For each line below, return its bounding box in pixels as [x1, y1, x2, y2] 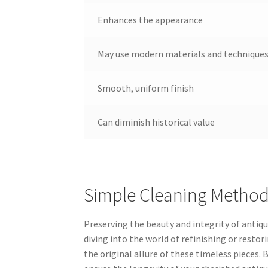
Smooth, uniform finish [97, 82, 194, 95]
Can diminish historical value [97, 116, 215, 129]
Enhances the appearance [97, 14, 203, 26]
